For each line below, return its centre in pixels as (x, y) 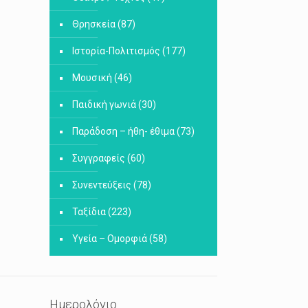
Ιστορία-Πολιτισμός (116, 51)
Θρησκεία (94, 24)
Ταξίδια (89, 212)
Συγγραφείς (99, 158)
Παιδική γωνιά (104, 104)
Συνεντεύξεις (102, 185)
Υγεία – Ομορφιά (110, 239)
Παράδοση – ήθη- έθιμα (123, 131)
